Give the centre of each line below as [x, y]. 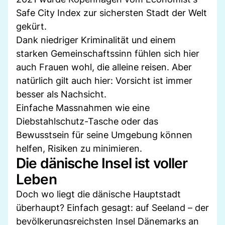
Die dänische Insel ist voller [102, 163]
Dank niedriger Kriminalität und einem [96, 40]
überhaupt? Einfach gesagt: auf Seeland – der [113, 207]
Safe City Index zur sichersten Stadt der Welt [111, 13]
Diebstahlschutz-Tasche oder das [87, 121]
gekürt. [31, 26]
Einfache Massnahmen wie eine [83, 107]
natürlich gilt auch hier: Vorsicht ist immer [104, 80]
